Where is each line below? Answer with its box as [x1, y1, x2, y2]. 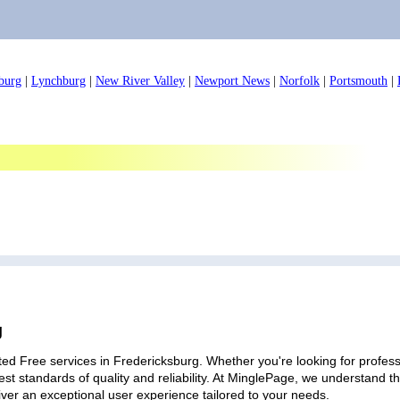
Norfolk [279, 74, 320, 87]
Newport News [195, 74, 270, 87]
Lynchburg [31, 74, 86, 87]
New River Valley [96, 74, 185, 87]
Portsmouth [329, 74, 387, 87]
